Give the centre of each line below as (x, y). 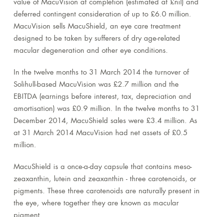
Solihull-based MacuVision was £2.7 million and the (96, 85)
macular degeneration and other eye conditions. (91, 51)
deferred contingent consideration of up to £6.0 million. (102, 15)
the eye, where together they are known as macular (96, 204)
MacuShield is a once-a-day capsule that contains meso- (103, 168)
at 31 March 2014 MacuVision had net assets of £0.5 (101, 134)
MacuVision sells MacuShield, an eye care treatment (97, 27)
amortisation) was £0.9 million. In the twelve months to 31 (107, 109)
